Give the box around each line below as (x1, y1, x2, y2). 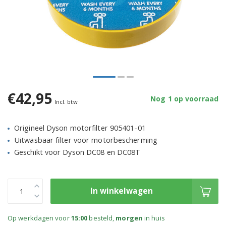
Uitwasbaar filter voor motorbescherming (14, 135, 157, 145)
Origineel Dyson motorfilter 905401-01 (14, 123, 146, 133)
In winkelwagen (90, 186, 153, 197)
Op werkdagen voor (8, 213, 71, 223)
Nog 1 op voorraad (150, 93, 218, 103)
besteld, (87, 213, 116, 223)
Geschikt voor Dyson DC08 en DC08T (14, 147, 141, 157)
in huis (142, 213, 165, 223)
